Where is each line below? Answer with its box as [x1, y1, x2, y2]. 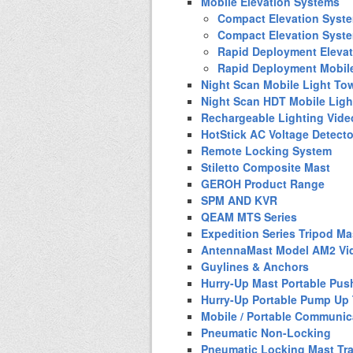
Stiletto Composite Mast [201, 158, 330, 175]
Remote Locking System [201, 142, 332, 158]
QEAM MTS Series [201, 208, 297, 225]
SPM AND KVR [201, 191, 277, 208]
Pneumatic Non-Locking [201, 324, 331, 340]
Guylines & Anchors [201, 258, 309, 274]
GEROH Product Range [201, 175, 325, 191]
